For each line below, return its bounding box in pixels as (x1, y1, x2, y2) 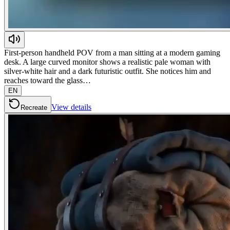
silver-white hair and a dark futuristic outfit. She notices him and (4, 66, 211, 75)
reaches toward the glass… (4, 75, 91, 85)
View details (51, 102, 91, 111)
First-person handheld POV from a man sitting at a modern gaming (4, 48, 220, 57)
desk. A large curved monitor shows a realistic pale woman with (4, 57, 210, 66)
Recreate (21, 103, 47, 111)
